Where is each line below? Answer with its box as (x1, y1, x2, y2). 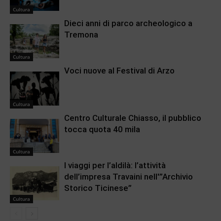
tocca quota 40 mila (64, 124, 140, 135)
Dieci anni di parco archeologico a (64, 18, 192, 29)
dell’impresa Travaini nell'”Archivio (64, 172, 193, 182)
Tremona (64, 30, 98, 40)
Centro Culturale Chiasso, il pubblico (64, 113, 201, 123)
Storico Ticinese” (64, 183, 132, 193)
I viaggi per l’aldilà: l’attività (64, 160, 166, 171)
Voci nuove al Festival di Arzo (64, 66, 175, 76)
